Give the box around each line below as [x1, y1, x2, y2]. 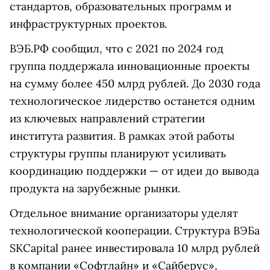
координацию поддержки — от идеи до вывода [10, 164, 259, 178]
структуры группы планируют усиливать [10, 146, 226, 160]
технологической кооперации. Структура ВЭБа [10, 224, 260, 237]
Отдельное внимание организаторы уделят [10, 206, 238, 220]
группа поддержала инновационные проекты [10, 59, 250, 73]
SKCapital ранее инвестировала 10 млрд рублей [10, 241, 260, 255]
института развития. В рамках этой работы [10, 129, 234, 143]
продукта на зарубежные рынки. [10, 181, 180, 195]
